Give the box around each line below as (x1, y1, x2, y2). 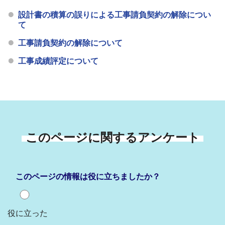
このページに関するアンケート (25, 131, 200, 145)
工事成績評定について (18, 57, 99, 66)
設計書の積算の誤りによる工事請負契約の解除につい (18, 11, 211, 20)
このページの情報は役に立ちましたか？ (16, 172, 161, 181)
